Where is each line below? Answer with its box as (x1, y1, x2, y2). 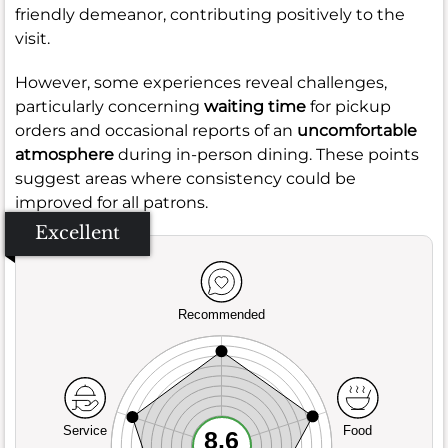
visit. (15, 28, 50, 48)
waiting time (204, 96, 306, 116)
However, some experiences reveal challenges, (15, 72, 387, 92)
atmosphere (15, 144, 114, 164)
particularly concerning (15, 96, 204, 116)
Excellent (35, 221, 120, 244)
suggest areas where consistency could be (15, 168, 356, 188)
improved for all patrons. (15, 192, 208, 212)
